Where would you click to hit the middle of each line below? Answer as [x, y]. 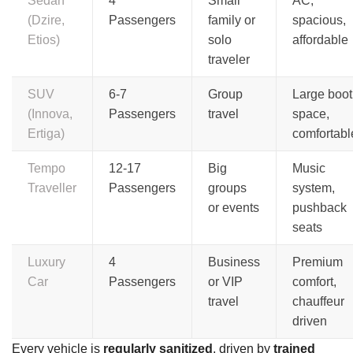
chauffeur [318, 301]
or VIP [225, 281]
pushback [320, 207]
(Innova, [50, 113]
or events [234, 207]
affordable [320, 39]
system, [314, 188]
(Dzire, [46, 20]
